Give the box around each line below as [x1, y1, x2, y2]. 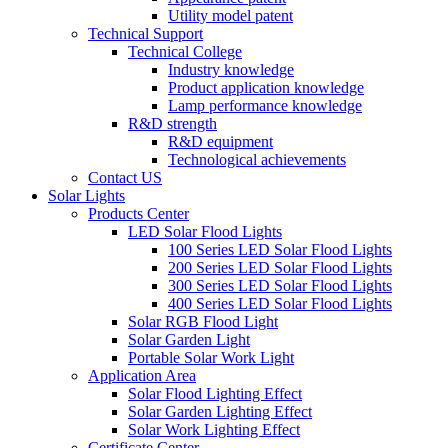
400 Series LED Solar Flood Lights [168, 295, 392, 312]
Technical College [128, 43, 242, 60]
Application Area [88, 367, 196, 384]
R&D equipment [168, 133, 273, 150]
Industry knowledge [168, 61, 294, 78]
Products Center [88, 205, 189, 222]
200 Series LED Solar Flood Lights [168, 259, 392, 276]
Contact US [88, 169, 162, 186]
